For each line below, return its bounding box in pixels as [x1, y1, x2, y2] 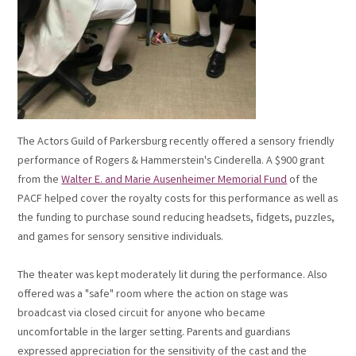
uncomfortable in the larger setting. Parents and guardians [17, 325, 291, 342]
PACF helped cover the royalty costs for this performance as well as [17, 192, 339, 208]
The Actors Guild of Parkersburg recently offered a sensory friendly [17, 134, 335, 151]
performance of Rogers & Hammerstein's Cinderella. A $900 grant [17, 153, 325, 170]
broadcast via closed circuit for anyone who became [17, 306, 266, 323]
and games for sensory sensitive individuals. [17, 230, 224, 246]
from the [17, 172, 62, 189]
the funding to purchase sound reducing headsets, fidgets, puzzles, [17, 211, 335, 227]
